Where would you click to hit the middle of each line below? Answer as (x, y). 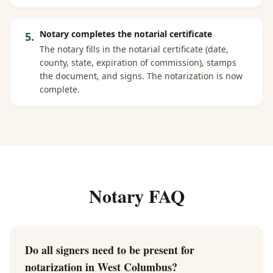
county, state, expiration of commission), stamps (138, 62)
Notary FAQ (136, 196)
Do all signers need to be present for (110, 250)
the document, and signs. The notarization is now (141, 76)
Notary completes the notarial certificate (126, 34)
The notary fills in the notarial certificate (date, (134, 49)
